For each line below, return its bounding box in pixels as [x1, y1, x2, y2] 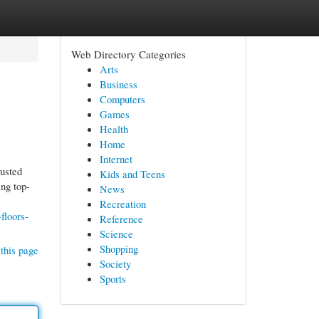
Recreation [99, 197, 146, 211]
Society [99, 256, 131, 271]
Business [99, 77, 137, 91]
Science [99, 226, 133, 241]
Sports [99, 271, 126, 286]
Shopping [99, 241, 138, 256]
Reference [99, 211, 143, 226]
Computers [99, 92, 145, 106]
